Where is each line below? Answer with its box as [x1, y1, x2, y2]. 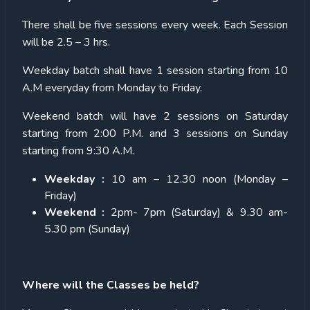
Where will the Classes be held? [22, 277, 199, 293]
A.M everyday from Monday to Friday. [22, 80, 202, 95]
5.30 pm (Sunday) [44, 221, 130, 237]
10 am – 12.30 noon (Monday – [111, 171, 288, 187]
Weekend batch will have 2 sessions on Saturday [22, 108, 288, 124]
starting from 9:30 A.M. [22, 143, 134, 158]
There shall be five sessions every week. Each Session [22, 17, 288, 33]
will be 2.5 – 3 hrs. [22, 34, 110, 50]
